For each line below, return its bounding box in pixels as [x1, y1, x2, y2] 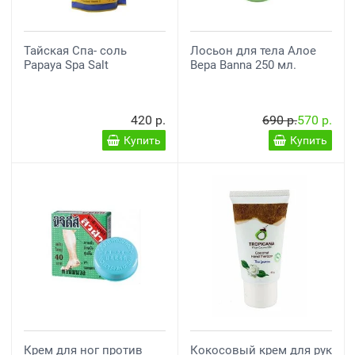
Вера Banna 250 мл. [190, 58, 296, 72]
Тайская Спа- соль [24, 44, 127, 58]
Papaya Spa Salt [24, 58, 109, 72]
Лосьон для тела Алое [190, 44, 316, 58]
